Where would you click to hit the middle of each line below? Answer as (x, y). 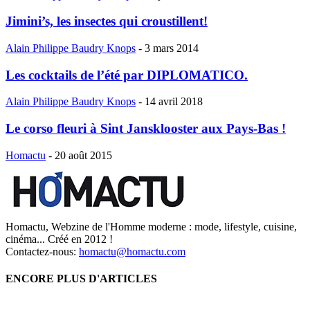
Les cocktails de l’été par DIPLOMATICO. (127, 75)
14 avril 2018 (174, 102)
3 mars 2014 (172, 48)
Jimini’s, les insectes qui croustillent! (107, 21)
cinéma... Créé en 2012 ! (59, 239)
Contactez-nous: (42, 251)
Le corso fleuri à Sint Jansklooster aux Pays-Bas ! (146, 129)
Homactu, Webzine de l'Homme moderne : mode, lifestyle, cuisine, (151, 226)
